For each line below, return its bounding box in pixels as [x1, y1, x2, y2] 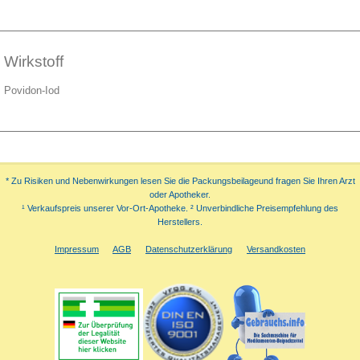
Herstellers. [157, 216, 202, 227]
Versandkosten [247, 243, 305, 254]
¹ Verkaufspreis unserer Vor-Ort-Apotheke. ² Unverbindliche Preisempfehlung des [22, 202, 338, 213]
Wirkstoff [3, 53, 63, 71]
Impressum [55, 243, 99, 254]
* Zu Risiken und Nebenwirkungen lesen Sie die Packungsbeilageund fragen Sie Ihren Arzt [5, 175, 355, 186]
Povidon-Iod [3, 85, 59, 97]
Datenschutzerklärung [145, 243, 232, 254]
